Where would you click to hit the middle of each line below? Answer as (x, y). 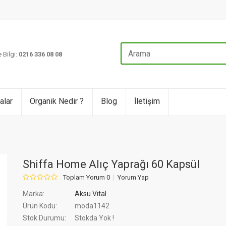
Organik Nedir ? (57, 101)
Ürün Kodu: (40, 206)
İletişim (147, 101)
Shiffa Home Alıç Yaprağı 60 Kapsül (111, 164)
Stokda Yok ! (95, 218)
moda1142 (92, 206)
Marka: (34, 194)
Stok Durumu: (45, 218)
